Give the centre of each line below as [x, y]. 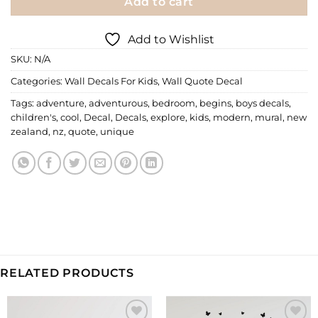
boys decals [262, 103]
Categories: [38, 81]
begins [215, 103]
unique [117, 131]
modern [232, 117]
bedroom [174, 103]
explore [168, 117]
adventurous [118, 103]
